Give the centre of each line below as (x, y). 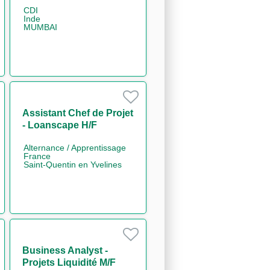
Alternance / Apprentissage (74, 147)
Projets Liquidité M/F (69, 262)
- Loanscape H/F (59, 125)
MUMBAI (40, 27)
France (37, 156)
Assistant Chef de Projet (77, 113)
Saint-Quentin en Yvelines (72, 164)
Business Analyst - (65, 250)
